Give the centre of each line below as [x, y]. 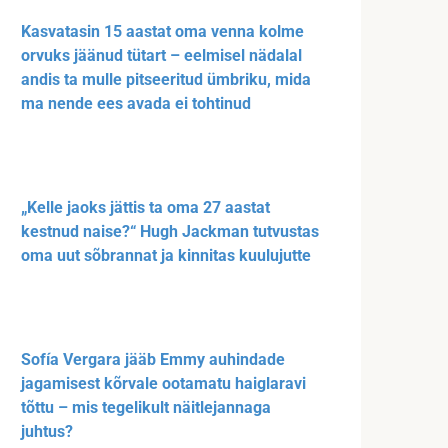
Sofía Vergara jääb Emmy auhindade [153, 360]
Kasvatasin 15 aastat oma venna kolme [162, 32]
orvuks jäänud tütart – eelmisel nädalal [161, 56]
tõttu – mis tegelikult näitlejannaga [146, 408]
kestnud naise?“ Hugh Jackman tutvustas [170, 232]
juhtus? [47, 432]
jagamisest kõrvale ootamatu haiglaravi [163, 384]
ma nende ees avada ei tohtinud [136, 104]
